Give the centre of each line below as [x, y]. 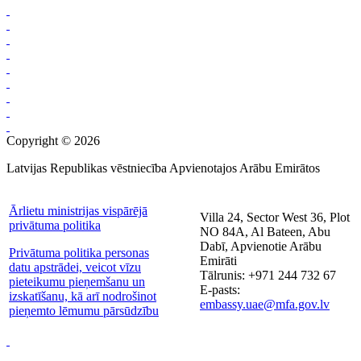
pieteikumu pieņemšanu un [77, 281]
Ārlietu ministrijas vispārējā [78, 210]
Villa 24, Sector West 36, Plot [275, 217]
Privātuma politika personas [79, 252]
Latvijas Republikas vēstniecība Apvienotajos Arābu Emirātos [163, 168]
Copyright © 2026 [53, 140]
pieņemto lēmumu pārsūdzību [84, 310]
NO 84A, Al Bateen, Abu [265, 231]
